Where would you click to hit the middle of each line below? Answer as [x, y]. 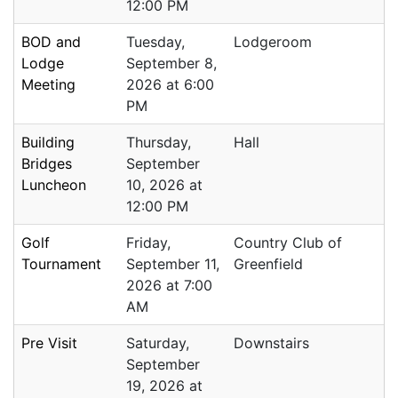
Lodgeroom [273, 42]
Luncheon [54, 185]
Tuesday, [155, 42]
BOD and [51, 42]
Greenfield [268, 264]
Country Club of [288, 243]
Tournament [61, 264]
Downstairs [271, 343]
